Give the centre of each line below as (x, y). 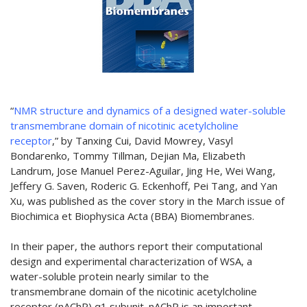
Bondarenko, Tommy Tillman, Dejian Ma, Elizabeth (128, 155)
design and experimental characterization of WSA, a (131, 261)
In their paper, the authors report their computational (136, 246)
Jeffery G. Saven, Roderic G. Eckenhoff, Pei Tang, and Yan (144, 185)
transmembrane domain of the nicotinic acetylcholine (134, 291)
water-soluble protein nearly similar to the (110, 276)
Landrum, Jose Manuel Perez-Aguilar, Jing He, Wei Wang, (143, 170)
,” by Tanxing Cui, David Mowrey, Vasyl (143, 140)
